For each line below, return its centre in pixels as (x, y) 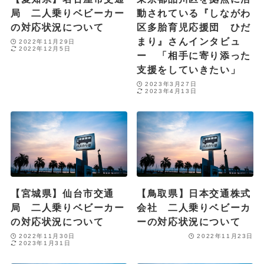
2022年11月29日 (47, 41)
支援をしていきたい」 (189, 70)
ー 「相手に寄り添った (194, 56)
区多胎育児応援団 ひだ (194, 27)
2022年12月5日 (45, 48)
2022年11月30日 (47, 236)
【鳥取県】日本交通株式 (194, 194)
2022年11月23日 (225, 236)
